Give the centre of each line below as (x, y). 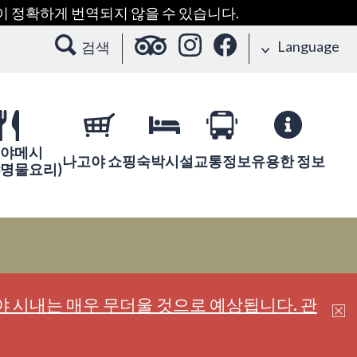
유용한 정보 (288, 161)
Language (308, 46)
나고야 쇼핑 (99, 161)
